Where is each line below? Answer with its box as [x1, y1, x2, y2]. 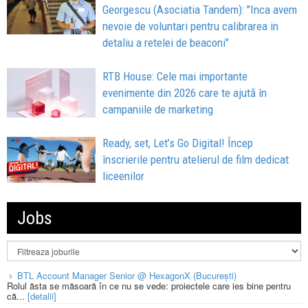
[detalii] [27, 289, 56, 303]
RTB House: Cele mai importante [102, 69, 248, 83]
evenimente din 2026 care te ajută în [102, 85, 267, 100]
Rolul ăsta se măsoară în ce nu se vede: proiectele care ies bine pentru [7, 279, 291, 293]
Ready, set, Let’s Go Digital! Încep [102, 136, 254, 151]
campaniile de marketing [102, 102, 214, 116]
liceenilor [102, 169, 145, 184]
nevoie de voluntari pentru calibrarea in [102, 19, 279, 33]
